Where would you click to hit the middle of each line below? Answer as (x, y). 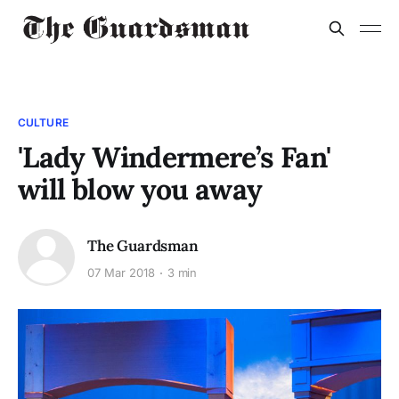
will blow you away (140, 189)
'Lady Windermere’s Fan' (175, 157)
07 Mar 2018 (121, 273)
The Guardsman (143, 245)
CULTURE (43, 122)
